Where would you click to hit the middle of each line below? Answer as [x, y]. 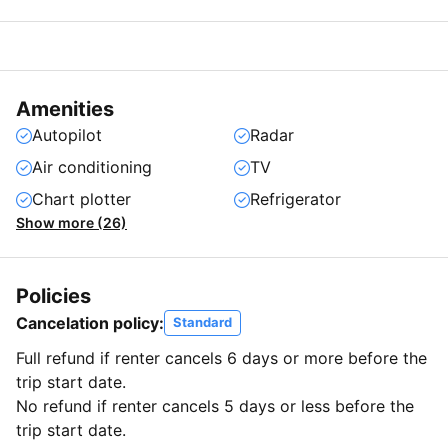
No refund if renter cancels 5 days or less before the [215, 406]
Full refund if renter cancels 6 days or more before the [221, 358]
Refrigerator [295, 199]
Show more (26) [71, 223]
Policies [53, 296]
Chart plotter [81, 199]
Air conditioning [92, 167]
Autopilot [67, 135]
